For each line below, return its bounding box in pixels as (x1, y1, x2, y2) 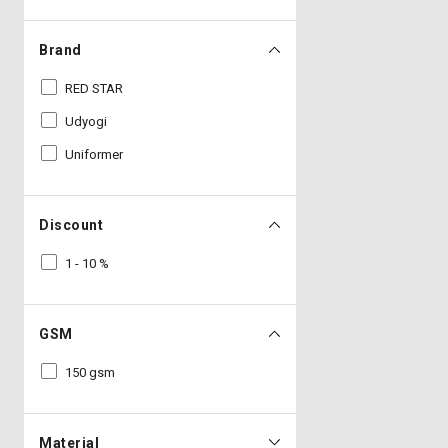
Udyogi (65, 114, 107, 129)
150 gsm (65, 365, 115, 380)
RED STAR (65, 81, 123, 96)
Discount (39, 217, 103, 233)
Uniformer (65, 147, 123, 162)
